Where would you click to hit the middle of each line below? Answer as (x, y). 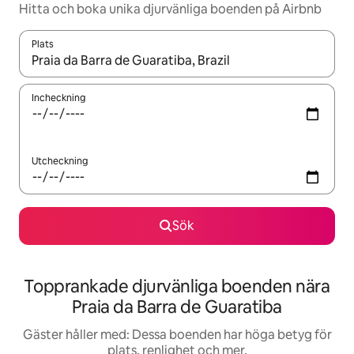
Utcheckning (60, 161)
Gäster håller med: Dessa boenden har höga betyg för (177, 335)
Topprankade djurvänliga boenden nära (177, 286)
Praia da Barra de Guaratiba (177, 307)
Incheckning (58, 98)
